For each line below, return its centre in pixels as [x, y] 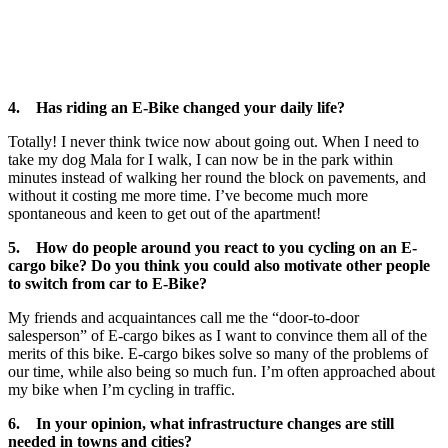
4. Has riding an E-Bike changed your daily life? [176, 108]
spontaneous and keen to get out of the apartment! [164, 214]
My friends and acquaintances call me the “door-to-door [183, 318]
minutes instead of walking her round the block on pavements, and [217, 178]
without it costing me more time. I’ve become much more [188, 196]
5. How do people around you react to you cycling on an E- [212, 248]
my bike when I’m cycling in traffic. [121, 390]
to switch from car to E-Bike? [107, 284]
